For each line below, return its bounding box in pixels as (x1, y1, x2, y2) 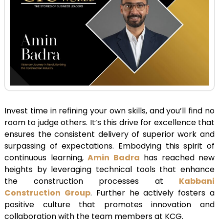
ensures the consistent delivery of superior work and (4, 129, 215, 140)
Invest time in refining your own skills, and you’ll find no (4, 105, 215, 117)
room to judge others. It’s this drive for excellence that (4, 117, 215, 129)
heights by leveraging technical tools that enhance (4, 164, 215, 175)
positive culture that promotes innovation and (4, 199, 215, 211)
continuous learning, (4, 152, 88, 164)
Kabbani (179, 175, 215, 187)
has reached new (139, 152, 215, 164)
